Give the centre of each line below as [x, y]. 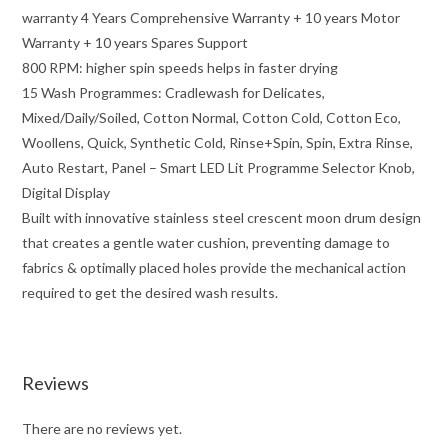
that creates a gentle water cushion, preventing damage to [206, 242]
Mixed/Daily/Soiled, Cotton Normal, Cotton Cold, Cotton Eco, [212, 117]
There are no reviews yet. [102, 428]
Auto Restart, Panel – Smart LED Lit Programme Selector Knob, [219, 167]
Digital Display [66, 192]
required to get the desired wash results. [150, 292]
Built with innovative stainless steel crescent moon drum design [222, 217]
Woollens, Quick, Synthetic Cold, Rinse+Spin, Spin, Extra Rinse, [218, 142]
